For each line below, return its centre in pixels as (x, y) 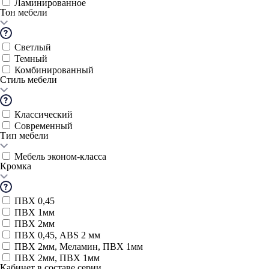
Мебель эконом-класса (60, 156)
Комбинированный (54, 70)
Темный (31, 59)
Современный (44, 126)
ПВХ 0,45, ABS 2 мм (57, 235)
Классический (44, 114)
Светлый (33, 47)
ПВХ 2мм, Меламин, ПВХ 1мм (79, 246)
